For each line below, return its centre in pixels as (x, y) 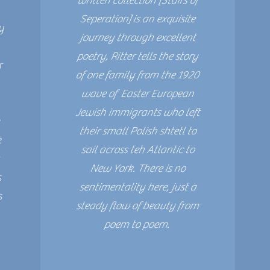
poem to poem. (137, 224)
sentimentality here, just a (137, 187)
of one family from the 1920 (137, 75)
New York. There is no (137, 168)
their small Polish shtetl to (137, 131)
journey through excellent (137, 38)
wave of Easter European (137, 94)
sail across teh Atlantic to (137, 150)
